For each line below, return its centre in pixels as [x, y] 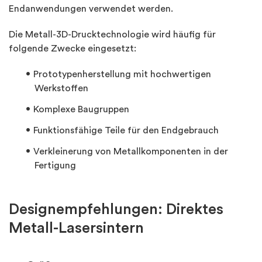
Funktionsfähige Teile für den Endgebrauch [126, 130]
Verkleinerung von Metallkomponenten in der [131, 151]
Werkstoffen [61, 88]
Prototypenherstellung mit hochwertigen [122, 74]
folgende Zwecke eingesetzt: [73, 48]
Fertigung [55, 165]
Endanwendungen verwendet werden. [91, 8]
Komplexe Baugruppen [81, 109]
